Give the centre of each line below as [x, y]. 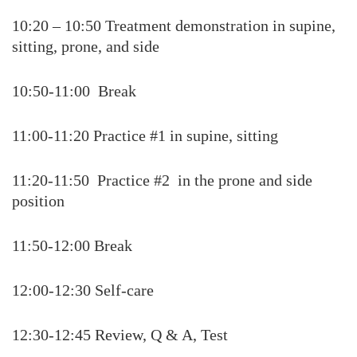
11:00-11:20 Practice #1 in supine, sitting [145, 135]
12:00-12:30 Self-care [83, 290]
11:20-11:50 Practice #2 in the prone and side [162, 180]
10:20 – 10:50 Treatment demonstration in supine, [174, 25]
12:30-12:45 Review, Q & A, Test [120, 335]
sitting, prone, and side [86, 46]
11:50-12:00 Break [72, 245]
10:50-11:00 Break [74, 91]
